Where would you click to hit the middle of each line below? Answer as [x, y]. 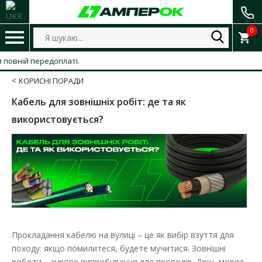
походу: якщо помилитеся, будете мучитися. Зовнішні [119, 248]
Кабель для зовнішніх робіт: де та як [99, 102]
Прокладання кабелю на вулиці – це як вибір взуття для [123, 235]
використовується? [58, 119]
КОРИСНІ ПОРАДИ [51, 81]
